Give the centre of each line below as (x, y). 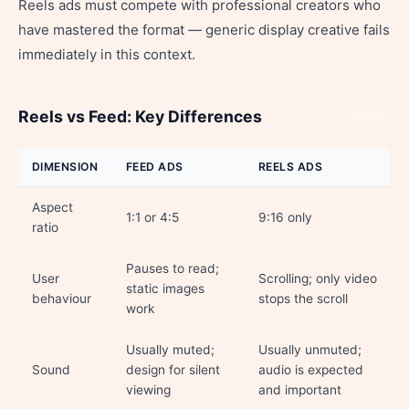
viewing (148, 390)
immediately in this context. (107, 54)
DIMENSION (65, 167)
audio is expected (311, 370)
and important (300, 390)
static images (165, 288)
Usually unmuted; (310, 350)
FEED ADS (155, 167)
